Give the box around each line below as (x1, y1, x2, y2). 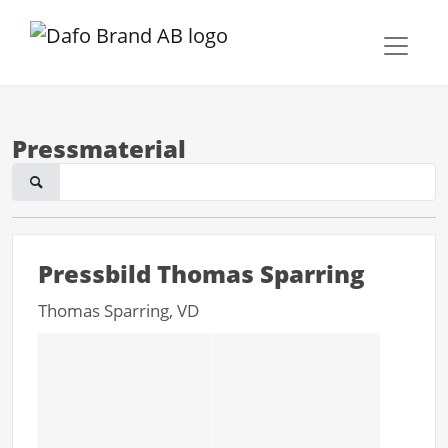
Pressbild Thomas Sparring (38, 257, 365, 290)
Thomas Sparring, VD (38, 299, 199, 322)
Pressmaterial (12, 132, 186, 165)
